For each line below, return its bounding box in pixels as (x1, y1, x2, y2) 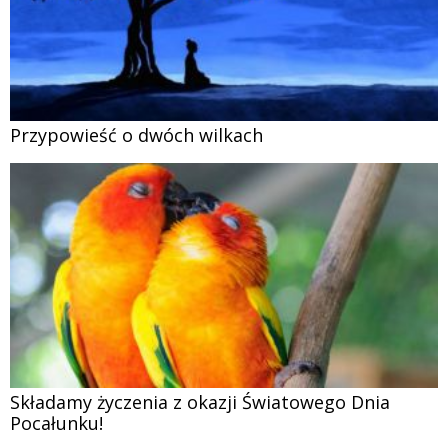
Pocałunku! (10, 411, 103, 435)
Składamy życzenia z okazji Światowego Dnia (10, 390, 390, 414)
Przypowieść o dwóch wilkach (10, 123, 263, 148)
